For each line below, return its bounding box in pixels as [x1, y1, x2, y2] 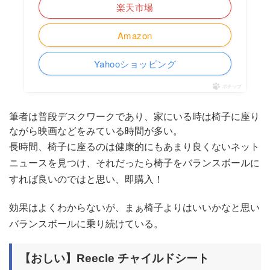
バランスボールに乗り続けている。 [9, 216, 163, 231]
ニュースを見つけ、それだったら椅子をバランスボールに [9, 155, 260, 170]
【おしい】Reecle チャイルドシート [19, 252, 209, 265]
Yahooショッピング [93, 57, 177, 71]
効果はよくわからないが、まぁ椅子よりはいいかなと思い [9, 200, 260, 215]
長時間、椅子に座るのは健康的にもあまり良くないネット [9, 139, 260, 154]
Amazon [117, 29, 152, 42]
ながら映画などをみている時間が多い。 [9, 124, 183, 138]
